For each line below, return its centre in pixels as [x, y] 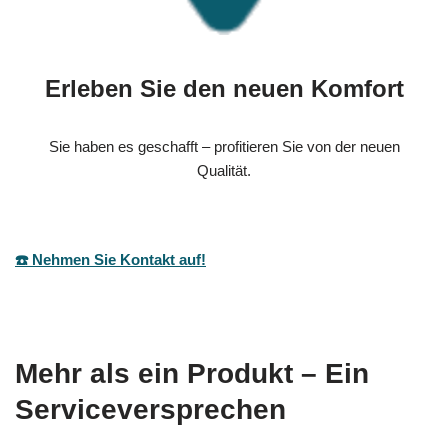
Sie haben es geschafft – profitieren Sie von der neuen [224, 147]
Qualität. [224, 171]
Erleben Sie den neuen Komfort [224, 89]
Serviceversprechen [150, 410]
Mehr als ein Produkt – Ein [192, 374]
